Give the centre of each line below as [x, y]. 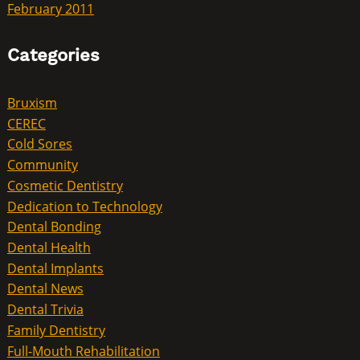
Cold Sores [39, 144]
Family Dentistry [56, 330]
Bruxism [32, 102]
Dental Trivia [45, 309]
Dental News [45, 289]
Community [42, 164]
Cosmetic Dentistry [65, 185]
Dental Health [49, 247]
